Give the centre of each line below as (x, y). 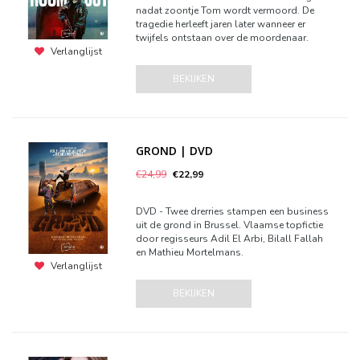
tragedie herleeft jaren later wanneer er (221, 24)
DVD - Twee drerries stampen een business (233, 211)
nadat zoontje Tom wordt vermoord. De (225, 10)
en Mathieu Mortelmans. (190, 252)
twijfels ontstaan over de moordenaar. (223, 38)
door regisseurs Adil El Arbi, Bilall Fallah (230, 239)
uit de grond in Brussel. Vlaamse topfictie (230, 225)
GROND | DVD (175, 151)
